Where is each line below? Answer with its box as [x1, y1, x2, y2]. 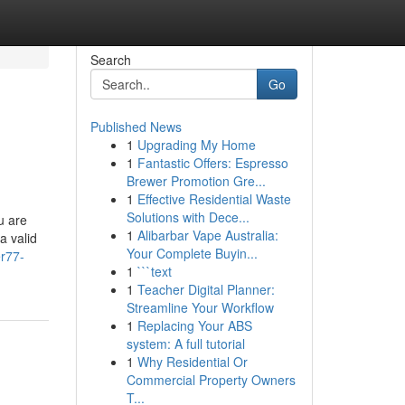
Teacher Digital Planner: [137, 280, 275, 298]
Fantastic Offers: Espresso [137, 154, 288, 172]
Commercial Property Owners [126, 371, 296, 389]
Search [89, 51, 131, 69]
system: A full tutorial [126, 334, 245, 353]
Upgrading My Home [137, 136, 256, 154]
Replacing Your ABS [137, 316, 252, 334]
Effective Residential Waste [137, 190, 291, 208]
